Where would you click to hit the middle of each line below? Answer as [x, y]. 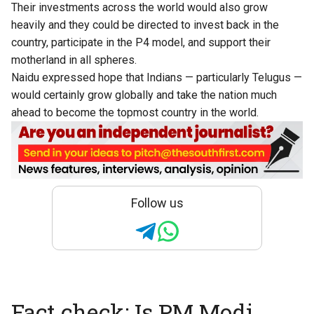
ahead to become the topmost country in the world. [135, 112]
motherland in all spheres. [74, 60]
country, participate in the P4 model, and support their [141, 42]
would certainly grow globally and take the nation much [144, 95]
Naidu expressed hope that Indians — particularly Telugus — [157, 77]
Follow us [157, 203]
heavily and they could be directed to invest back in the [145, 25]
